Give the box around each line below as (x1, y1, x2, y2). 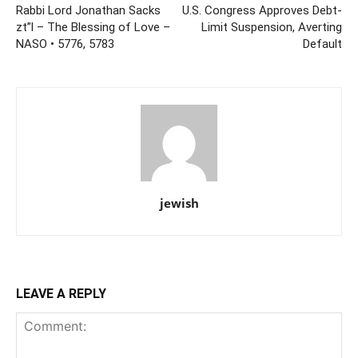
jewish (159, 194, 199, 211)
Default (303, 36, 342, 51)
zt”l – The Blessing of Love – (16, 19, 170, 34)
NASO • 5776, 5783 (16, 36, 114, 51)
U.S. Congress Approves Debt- (182, 2, 342, 18)
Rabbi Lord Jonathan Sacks (16, 2, 161, 18)
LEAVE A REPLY (16, 285, 106, 301)
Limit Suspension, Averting (201, 19, 342, 34)
